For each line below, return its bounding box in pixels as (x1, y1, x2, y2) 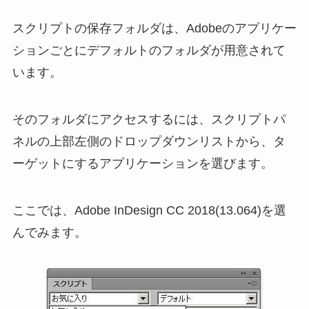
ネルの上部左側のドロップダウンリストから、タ (12, 134, 286, 148)
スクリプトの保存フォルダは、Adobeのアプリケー (12, 21, 297, 35)
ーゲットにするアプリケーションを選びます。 (12, 156, 273, 170)
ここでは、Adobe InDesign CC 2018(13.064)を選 (12, 203, 286, 217)
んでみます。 (12, 225, 87, 239)
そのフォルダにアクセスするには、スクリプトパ (12, 112, 286, 126)
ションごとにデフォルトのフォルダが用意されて (12, 43, 286, 57)
